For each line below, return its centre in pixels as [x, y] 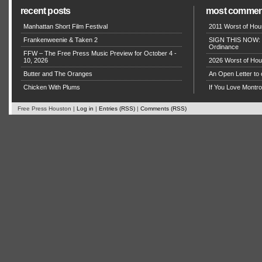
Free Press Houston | [47, 108]
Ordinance [224, 46]
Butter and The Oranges [58, 73]
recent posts [46, 11]
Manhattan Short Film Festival [65, 26]
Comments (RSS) [163, 108]
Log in [85, 108]
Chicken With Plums [52, 87]
